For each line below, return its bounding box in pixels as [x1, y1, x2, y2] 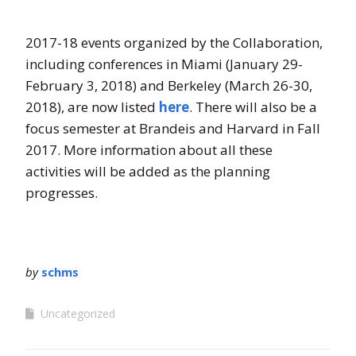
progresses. [25, 183, 98, 202]
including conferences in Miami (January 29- [25, 54, 303, 73]
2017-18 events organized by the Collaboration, [25, 33, 323, 52]
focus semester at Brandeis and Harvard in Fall [25, 118, 320, 137]
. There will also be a [189, 97, 317, 116]
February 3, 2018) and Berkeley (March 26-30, [25, 75, 312, 95]
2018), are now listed [25, 97, 159, 116]
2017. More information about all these [25, 140, 273, 159]
